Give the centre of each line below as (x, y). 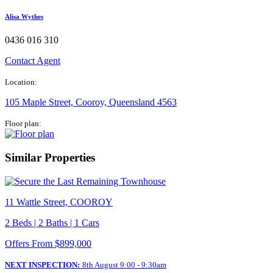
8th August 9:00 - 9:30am (124, 264)
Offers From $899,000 (48, 243)
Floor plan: (23, 124)
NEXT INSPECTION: (42, 264)
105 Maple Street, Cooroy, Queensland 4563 (91, 102)
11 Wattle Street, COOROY (59, 202)
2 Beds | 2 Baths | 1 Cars (52, 222)
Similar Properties (50, 158)
